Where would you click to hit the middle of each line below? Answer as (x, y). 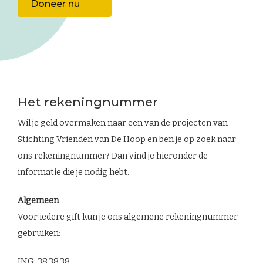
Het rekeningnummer (88, 102)
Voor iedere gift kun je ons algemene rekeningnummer (128, 217)
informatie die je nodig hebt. (73, 172)
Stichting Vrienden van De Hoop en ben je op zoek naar (127, 139)
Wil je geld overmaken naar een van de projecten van (123, 123)
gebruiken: (39, 233)
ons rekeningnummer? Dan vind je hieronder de (113, 156)
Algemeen (38, 200)
